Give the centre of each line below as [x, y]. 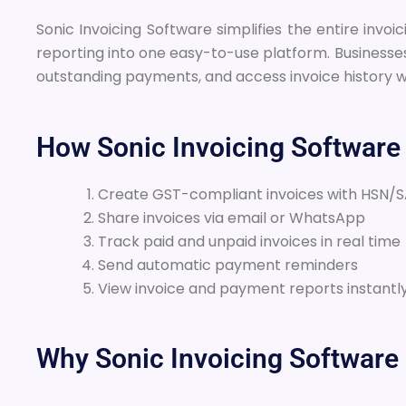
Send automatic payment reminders [228, 266]
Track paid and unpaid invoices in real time [249, 242]
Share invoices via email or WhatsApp [232, 218]
